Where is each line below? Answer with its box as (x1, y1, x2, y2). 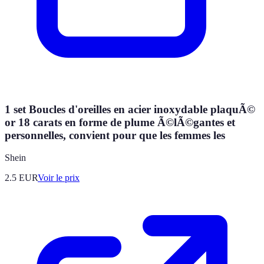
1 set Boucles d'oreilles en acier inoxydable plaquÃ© (5, 103, 255, 115)
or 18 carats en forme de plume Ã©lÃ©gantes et (5, 115, 235, 128)
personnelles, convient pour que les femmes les (5, 128, 225, 141)
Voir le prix (38, 173, 80, 183)
